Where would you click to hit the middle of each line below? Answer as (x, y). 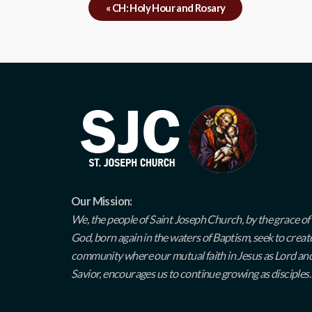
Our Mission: (102, 201)
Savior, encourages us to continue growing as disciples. (191, 273)
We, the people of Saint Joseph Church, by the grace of (190, 219)
